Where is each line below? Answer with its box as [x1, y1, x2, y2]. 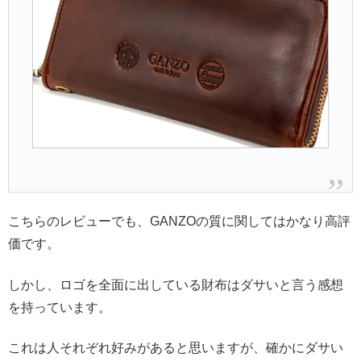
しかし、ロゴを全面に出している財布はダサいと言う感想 [8, 277, 343, 292]
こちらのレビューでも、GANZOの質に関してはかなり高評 [8, 214, 351, 229]
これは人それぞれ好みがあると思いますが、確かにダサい [8, 341, 343, 355]
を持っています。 [8, 300, 111, 314]
